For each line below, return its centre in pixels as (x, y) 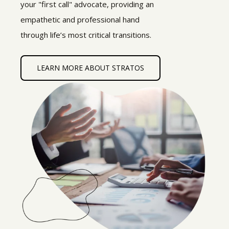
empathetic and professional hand (80, 19)
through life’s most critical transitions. (86, 35)
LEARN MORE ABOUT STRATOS (90, 68)
